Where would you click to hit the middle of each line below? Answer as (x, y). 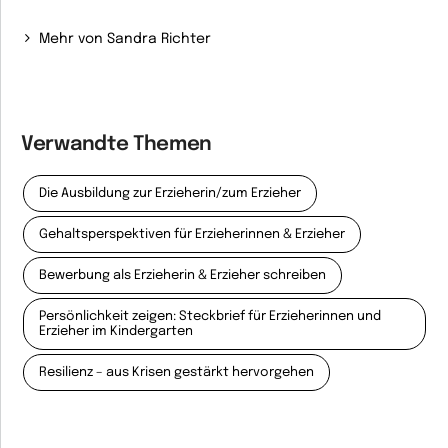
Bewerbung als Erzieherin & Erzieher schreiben (182, 275)
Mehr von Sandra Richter (125, 39)
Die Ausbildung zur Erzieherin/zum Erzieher (170, 193)
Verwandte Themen (117, 144)
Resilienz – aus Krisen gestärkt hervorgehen (176, 372)
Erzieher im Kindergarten (116, 331)
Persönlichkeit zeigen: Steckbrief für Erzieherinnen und (210, 316)
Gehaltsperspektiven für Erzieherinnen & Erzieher (192, 234)
